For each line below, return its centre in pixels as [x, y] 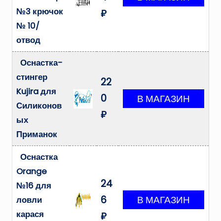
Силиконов [39, 106]
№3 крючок [40, 12]
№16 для [34, 186]
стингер [32, 77]
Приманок [37, 135]
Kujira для [36, 92]
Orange [32, 172]
